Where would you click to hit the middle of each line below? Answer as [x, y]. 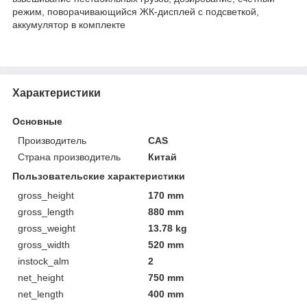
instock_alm [44, 261]
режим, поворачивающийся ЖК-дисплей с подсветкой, [136, 11]
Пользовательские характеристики [99, 176]
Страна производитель [69, 157]
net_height [41, 277]
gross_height [46, 195]
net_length [41, 294]
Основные [37, 121]
